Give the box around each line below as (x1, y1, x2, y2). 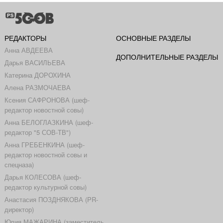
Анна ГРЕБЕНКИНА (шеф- (4, 139, 85, 149)
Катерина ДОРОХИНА (4, 70, 71, 80)
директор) (4, 204, 34, 214)
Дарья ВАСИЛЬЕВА (4, 57, 65, 67)
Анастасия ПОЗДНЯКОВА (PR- (4, 194, 98, 204)
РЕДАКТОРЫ (4, 32, 46, 43)
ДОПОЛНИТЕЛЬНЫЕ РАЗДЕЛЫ (115, 51, 218, 62)
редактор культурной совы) (4, 182, 87, 192)
